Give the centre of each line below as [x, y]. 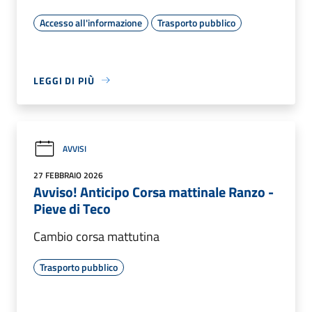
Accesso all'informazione [91, 22]
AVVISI [75, 149]
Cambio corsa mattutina [96, 236]
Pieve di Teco [72, 208]
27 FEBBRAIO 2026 [68, 175]
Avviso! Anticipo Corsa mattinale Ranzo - [154, 192]
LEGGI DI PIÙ [64, 80]
